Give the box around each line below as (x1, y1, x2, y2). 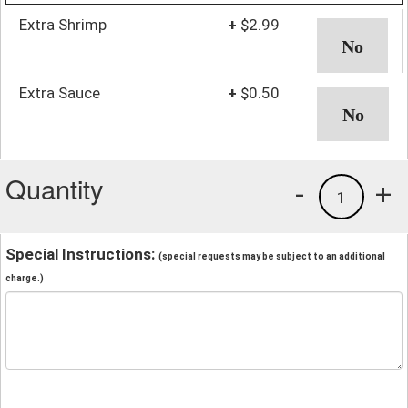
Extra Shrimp (19, 15, 107, 34)
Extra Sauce (19, 83, 100, 102)
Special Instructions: (5, 244, 158, 263)
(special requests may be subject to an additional (158, 250, 385, 261)
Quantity (5, 168, 104, 207)
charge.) (5, 272, 44, 283)
